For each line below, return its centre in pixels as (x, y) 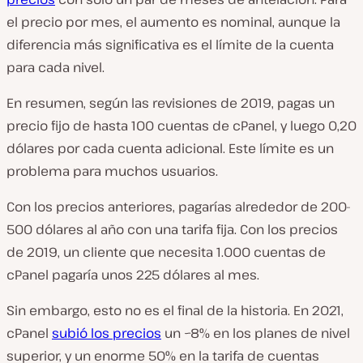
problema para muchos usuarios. (112, 171)
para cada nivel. (56, 67)
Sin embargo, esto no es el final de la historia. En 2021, (175, 310)
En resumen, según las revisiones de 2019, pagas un (171, 103)
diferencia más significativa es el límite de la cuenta (170, 45)
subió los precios (107, 333)
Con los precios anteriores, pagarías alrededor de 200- (179, 207)
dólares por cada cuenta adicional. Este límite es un (170, 148)
